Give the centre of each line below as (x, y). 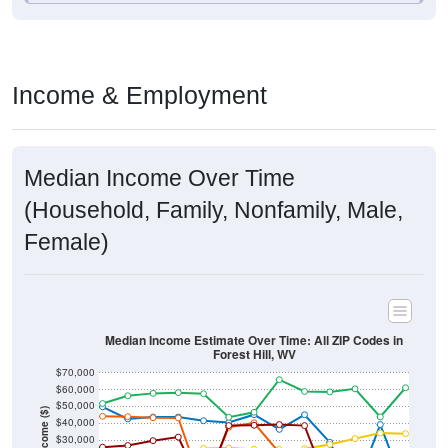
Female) (66, 242)
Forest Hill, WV (254, 354)
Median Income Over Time (159, 178)
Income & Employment (139, 95)
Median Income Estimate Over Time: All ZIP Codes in (254, 340)
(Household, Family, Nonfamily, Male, (213, 210)
